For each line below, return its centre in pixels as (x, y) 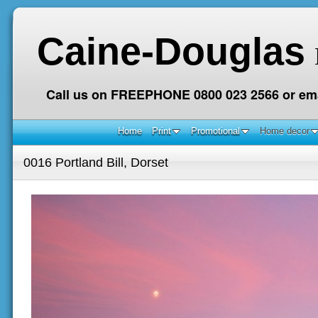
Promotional (215, 131)
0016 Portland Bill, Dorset (96, 162)
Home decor (284, 131)
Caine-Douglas (171, 51)
